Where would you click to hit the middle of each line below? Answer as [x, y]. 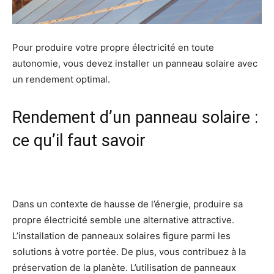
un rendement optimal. [61, 79]
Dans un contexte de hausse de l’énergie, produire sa [128, 204]
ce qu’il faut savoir [79, 140]
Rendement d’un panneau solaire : [135, 117]
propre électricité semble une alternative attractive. [123, 220]
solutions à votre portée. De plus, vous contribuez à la [129, 251]
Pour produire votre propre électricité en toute [113, 47]
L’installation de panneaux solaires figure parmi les [121, 235]
